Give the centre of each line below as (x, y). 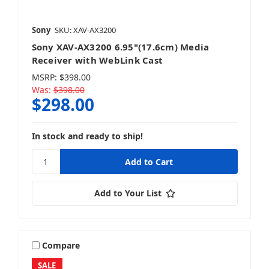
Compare (61, 245)
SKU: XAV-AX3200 (85, 30)
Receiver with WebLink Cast (97, 60)
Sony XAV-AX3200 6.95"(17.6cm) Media (120, 47)
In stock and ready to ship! (87, 136)
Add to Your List (128, 193)
